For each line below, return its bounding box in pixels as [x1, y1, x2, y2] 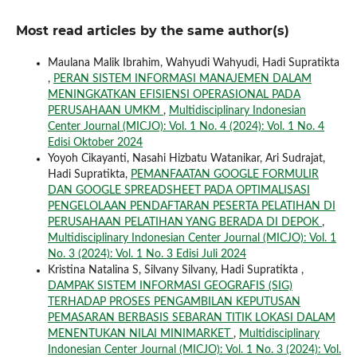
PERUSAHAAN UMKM [47, 104, 163, 116]
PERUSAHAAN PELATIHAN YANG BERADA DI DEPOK [47, 216, 322, 228]
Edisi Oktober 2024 [47, 136, 143, 148]
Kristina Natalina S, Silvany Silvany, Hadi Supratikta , [47, 264, 304, 276]
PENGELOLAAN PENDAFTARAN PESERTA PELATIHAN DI [47, 200, 335, 212]
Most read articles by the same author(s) [15, 22, 289, 38]
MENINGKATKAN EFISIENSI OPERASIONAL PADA [47, 88, 300, 100]
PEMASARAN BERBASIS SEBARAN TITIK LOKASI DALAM [47, 312, 335, 324]
